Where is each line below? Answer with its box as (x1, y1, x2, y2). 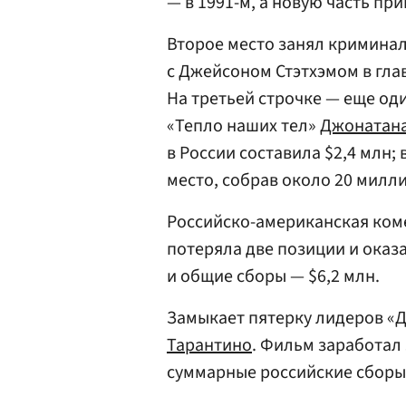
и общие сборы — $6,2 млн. (167, 264, 380, 289)
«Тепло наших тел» (167, 113, 320, 139)
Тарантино (167, 333, 252, 358)
